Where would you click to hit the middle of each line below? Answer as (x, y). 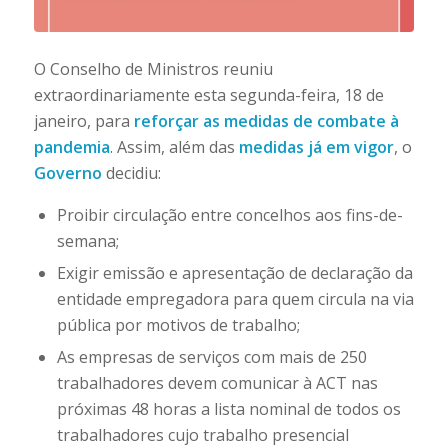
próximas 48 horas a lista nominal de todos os (228, 409)
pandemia (71, 146)
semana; (87, 241)
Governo (67, 172)
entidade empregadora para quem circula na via (235, 299)
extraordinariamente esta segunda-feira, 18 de (208, 94)
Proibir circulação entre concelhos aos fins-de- (229, 215)
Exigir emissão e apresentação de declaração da (234, 273)
